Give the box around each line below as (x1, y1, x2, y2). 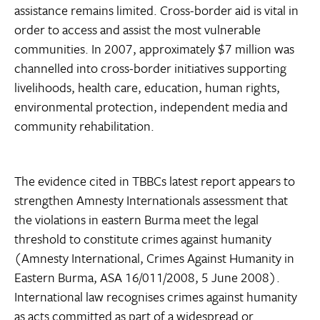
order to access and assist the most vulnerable (14, 20, 261, 39)
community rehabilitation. (14, 116, 154, 136)
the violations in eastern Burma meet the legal (14, 210, 259, 229)
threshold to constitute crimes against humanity (14, 229, 271, 249)
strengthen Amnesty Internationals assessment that (14, 191, 288, 210)
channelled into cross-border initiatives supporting (14, 59, 286, 78)
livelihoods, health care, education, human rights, (14, 78, 280, 97)
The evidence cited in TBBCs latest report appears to (14, 171, 295, 191)
